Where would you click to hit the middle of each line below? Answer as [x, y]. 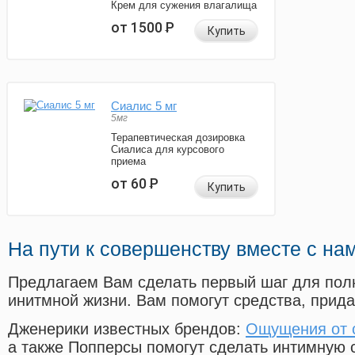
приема [128, 162]
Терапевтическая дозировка [178, 138]
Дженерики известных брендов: [127, 329]
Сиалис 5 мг [144, 106]
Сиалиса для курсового [168, 150]
